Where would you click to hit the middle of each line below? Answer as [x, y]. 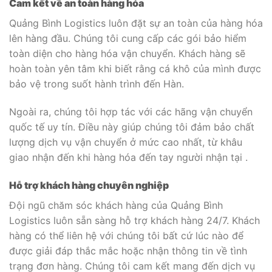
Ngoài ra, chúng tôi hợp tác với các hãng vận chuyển [131, 111]
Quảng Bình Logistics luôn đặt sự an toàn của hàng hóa [136, 23]
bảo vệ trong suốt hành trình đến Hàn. [97, 84]
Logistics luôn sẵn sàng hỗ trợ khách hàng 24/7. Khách [134, 220]
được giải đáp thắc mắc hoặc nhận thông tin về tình [128, 250]
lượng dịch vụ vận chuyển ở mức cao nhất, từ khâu [126, 142]
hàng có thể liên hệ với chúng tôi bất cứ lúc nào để [126, 235]
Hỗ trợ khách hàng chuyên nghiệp [89, 185]
